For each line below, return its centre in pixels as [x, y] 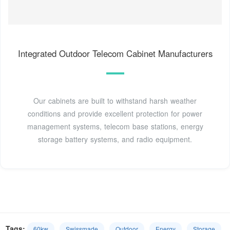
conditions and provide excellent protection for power [115, 113]
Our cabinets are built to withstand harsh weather [115, 100]
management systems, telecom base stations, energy [115, 126]
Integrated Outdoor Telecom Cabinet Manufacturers [115, 53]
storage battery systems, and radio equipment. [115, 139]
